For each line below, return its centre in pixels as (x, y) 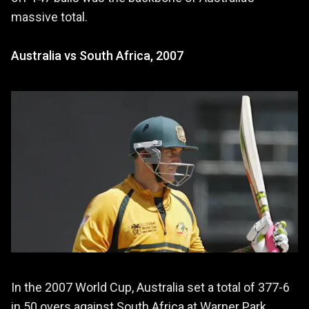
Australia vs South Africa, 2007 (97, 55)
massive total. (49, 17)
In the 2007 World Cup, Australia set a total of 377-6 (150, 287)
